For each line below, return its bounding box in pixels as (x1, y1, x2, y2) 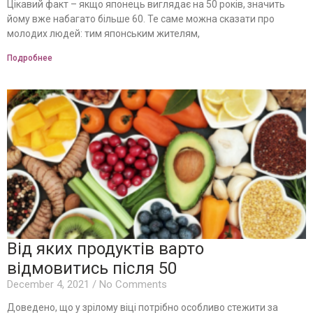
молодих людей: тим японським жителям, (7, 27, 200, 39)
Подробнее (7, 52, 52, 63)
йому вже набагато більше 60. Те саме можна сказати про (7, 13, 275, 24)
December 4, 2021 (7, 277, 92, 291)
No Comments (96, 277, 167, 291)
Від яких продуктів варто (7, 238, 204, 259)
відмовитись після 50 (7, 258, 177, 278)
